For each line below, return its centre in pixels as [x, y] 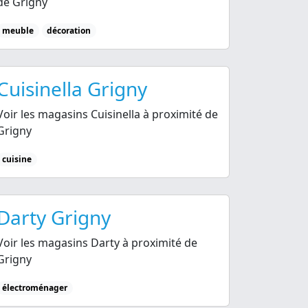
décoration [69, 30]
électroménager [34, 288]
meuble [18, 30]
